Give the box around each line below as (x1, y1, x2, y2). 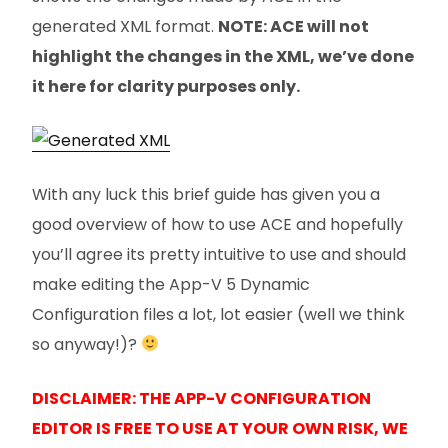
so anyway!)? (32, 332, 141, 356)
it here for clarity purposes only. (32, 74, 300, 98)
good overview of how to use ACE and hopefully (32, 212, 403, 236)
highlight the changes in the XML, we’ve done (32, 44, 414, 68)
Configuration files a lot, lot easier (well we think (32, 302, 405, 326)
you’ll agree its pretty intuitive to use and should (32, 242, 406, 266)
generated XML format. (32, 14, 218, 38)
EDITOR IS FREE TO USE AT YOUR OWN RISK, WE (32, 416, 408, 440)
